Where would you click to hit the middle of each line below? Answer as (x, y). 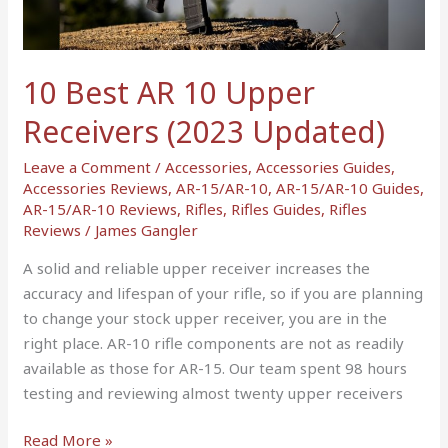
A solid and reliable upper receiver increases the (197, 267)
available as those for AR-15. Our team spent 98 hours (215, 367)
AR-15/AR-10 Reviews (100, 208)
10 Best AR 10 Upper (169, 92)
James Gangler (147, 229)
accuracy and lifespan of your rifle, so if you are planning (223, 292)
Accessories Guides (324, 166)
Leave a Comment (87, 166)
